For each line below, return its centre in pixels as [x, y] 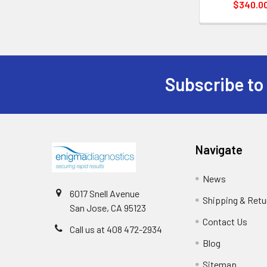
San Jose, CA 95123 [108, 207]
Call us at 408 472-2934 [116, 229]
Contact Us [225, 221]
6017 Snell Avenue [105, 193]
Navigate [219, 149]
